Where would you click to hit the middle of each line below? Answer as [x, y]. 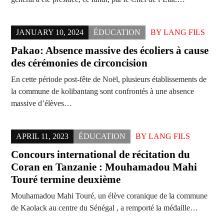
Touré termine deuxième [66, 180]
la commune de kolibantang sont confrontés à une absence [102, 91]
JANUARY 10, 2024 [50, 32]
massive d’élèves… [41, 103]
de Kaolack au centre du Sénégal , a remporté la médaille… [104, 208]
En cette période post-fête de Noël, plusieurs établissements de [109, 79]
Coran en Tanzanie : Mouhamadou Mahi [104, 167]
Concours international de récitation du [100, 155]
